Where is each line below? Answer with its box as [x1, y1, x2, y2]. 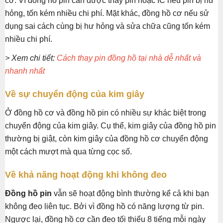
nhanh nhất [5, 66, 45, 75]
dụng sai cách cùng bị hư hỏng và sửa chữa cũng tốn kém [5, 21, 210, 30]
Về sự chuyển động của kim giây [5, 89, 144, 99]
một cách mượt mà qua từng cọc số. [5, 147, 132, 156]
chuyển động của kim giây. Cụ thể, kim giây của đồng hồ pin [5, 121, 216, 130]
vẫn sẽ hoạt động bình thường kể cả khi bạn [52, 189, 209, 198]
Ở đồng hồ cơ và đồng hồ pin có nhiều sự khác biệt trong [5, 108, 206, 117]
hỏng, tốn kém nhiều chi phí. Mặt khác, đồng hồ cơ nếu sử [5, 8, 209, 17]
